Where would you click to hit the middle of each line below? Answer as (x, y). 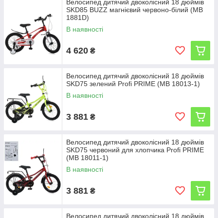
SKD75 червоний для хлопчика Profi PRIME (135, 150)
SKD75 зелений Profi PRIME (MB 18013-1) (133, 84)
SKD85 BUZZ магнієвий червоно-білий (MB (135, 10)
